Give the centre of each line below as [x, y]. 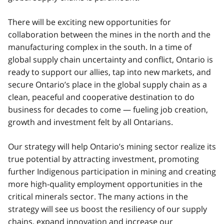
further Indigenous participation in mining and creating [112, 171]
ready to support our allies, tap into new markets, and [109, 72]
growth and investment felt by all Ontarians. [90, 122]
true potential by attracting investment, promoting [103, 159]
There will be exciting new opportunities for [89, 22]
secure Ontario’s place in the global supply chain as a [107, 84]
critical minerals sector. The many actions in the [98, 196]
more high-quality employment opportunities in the [105, 184]
